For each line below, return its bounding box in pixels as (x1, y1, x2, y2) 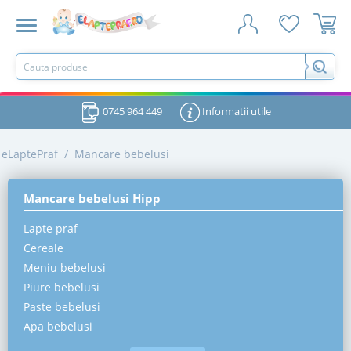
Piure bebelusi (24, 280, 100, 295)
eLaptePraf (2, 147, 58, 162)
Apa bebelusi (24, 319, 92, 335)
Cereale (24, 241, 63, 256)
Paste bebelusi (24, 299, 100, 315)
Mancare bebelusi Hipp (24, 190, 161, 207)
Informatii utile (199, 104, 271, 118)
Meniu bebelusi (24, 260, 106, 276)
